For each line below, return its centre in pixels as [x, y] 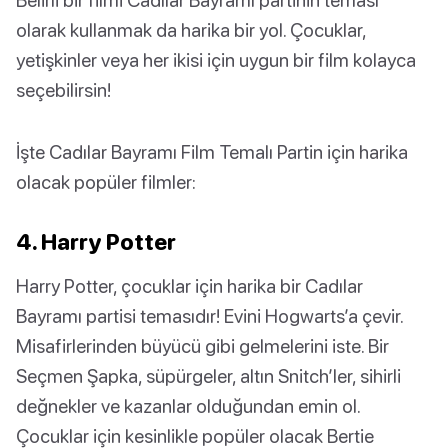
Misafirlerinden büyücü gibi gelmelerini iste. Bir [202, 346]
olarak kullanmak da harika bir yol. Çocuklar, [191, 30]
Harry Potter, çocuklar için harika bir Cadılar [189, 286]
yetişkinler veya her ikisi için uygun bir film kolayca [216, 60]
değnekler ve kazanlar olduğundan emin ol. [188, 406]
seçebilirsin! [63, 90]
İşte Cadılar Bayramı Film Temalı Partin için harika [212, 152]
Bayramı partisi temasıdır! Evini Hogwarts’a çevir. [209, 316]
